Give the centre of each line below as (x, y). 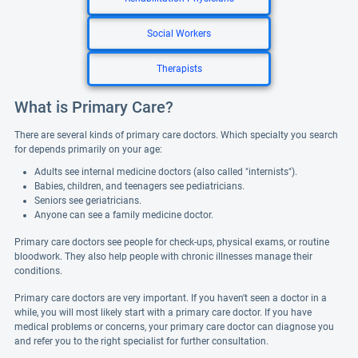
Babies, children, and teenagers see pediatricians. (139, 186)
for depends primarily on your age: (88, 149)
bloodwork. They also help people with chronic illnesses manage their (163, 257)
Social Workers (179, 34)
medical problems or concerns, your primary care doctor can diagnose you (174, 327)
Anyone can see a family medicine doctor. (124, 215)
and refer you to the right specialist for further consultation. (141, 341)
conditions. (38, 271)
